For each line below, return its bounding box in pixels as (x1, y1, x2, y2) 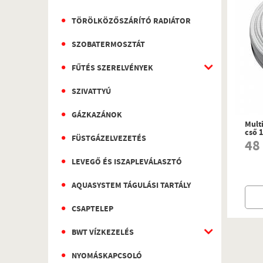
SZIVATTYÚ (72, 86, 111, 99)
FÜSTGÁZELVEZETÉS (72, 133, 146, 146)
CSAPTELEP (72, 203, 113, 216)
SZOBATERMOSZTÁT (72, 39, 145, 52)
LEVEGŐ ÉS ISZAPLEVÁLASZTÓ (72, 156, 182, 169)
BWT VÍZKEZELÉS (72, 227, 134, 240)
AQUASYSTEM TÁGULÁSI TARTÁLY (72, 180, 191, 193)
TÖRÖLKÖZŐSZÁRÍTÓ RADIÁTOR (72, 15, 191, 28)
